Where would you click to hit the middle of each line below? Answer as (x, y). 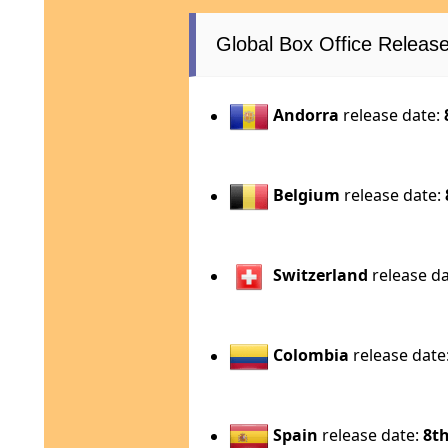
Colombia (311, 355)
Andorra (306, 115)
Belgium (307, 195)
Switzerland (321, 275)
